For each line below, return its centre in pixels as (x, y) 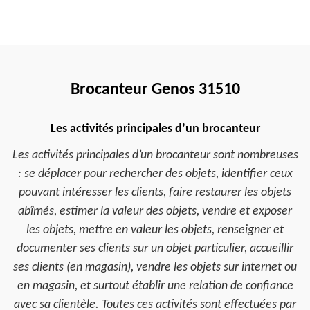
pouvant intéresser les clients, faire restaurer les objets (155, 193)
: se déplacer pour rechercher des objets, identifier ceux (155, 174)
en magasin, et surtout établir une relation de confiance (155, 286)
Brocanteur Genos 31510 (155, 90)
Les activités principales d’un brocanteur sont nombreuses (155, 155)
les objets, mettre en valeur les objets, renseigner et (155, 230)
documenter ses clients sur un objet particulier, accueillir (155, 249)
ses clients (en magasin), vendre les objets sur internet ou (155, 267)
